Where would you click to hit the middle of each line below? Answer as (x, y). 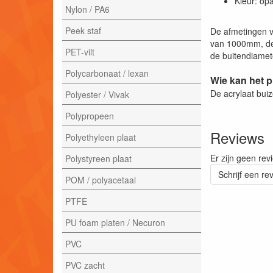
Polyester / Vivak (97, 94)
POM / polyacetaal (101, 179)
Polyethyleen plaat (101, 137)
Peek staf (83, 30)
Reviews (237, 137)
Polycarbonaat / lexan (107, 73)
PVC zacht (85, 265)
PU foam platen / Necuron (115, 222)
